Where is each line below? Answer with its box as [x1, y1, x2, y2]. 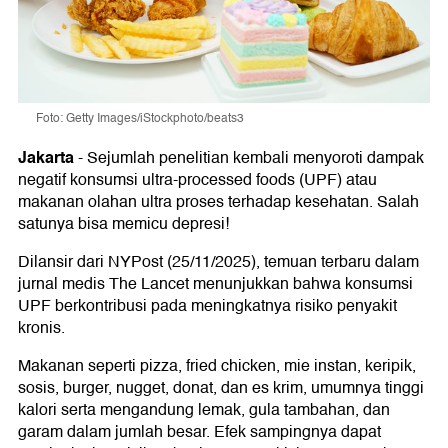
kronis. [18, 314, 65, 341]
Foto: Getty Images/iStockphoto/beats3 [36, 108, 244, 128]
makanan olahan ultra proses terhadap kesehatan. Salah [18, 188, 419, 215]
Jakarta [18, 143, 74, 171]
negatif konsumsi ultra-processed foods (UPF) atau [18, 166, 377, 193]
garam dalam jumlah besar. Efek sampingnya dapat [18, 418, 381, 445]
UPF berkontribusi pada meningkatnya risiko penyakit [18, 292, 397, 319]
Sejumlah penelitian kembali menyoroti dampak [87, 144, 424, 171]
